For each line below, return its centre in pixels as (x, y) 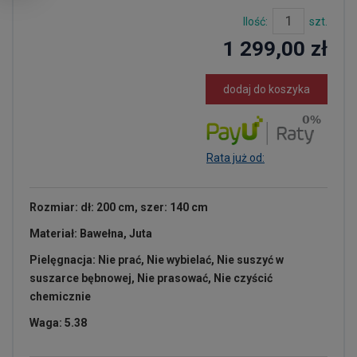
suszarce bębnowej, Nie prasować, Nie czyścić (151, 278)
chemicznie (60, 296)
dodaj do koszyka (267, 89)
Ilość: (255, 22)
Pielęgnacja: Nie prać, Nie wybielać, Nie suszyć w (157, 260)
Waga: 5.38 (58, 323)
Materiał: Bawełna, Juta (91, 233)
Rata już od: (235, 158)
